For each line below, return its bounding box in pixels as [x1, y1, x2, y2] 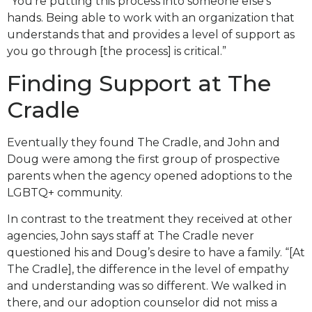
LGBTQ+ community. [7, 185, 125, 199]
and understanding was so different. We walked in [7, 279, 286, 293]
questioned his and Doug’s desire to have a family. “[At [7, 246, 305, 260]
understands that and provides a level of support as [7, 28, 295, 42]
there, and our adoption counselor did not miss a [7, 296, 277, 310]
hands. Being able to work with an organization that [7, 11, 295, 25]
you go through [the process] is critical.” [7, 45, 226, 58]
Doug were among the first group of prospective [7, 152, 280, 166]
